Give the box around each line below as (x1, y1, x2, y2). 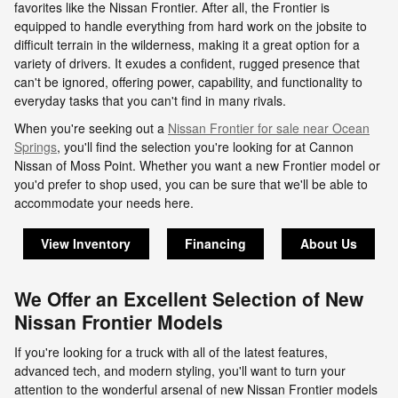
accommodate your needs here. (14, 194, 194, 211)
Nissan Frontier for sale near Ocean (168, 119, 370, 137)
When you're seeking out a (14, 119, 168, 137)
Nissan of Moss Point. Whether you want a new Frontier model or (14, 156, 380, 174)
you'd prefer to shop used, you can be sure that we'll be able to (14, 175, 368, 193)
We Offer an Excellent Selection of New (14, 285, 363, 312)
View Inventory (41, 235, 131, 252)
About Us (299, 235, 357, 252)
